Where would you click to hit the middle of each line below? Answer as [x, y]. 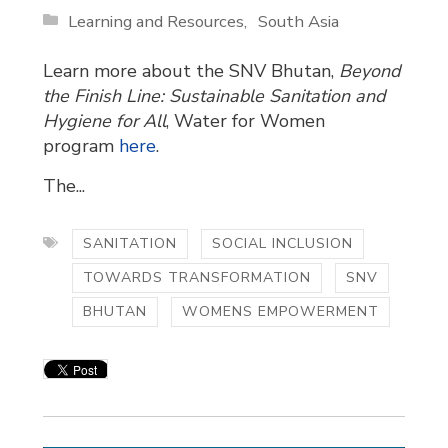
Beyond [370, 70]
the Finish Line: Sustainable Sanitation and [214, 95]
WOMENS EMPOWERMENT [281, 311]
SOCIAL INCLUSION [283, 243]
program [81, 145]
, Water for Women [246, 120]
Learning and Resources [156, 21]
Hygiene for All [105, 120]
